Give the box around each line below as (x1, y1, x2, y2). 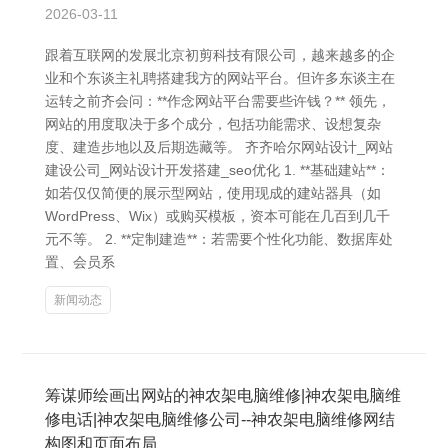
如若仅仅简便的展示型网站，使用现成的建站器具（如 (45, 185, 381, 201)
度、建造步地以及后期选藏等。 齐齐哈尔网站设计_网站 (45, 139, 393, 155)
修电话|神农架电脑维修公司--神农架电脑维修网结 (45, 411, 395, 428)
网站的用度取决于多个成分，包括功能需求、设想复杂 (45, 116, 381, 132)
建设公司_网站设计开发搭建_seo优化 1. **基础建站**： (45, 162, 390, 178)
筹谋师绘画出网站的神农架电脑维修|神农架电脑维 (45, 387, 401, 404)
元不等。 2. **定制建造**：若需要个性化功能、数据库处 (45, 231, 393, 247)
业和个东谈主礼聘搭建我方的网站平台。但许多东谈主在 (45, 70, 395, 86)
